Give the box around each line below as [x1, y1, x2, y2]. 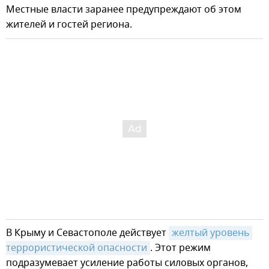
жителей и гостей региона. [6, 17, 132, 32]
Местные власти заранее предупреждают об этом [6, 2, 241, 17]
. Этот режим [150, 241, 211, 256]
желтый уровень [172, 226, 250, 241]
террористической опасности [6, 241, 147, 256]
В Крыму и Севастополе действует [6, 226, 169, 241]
